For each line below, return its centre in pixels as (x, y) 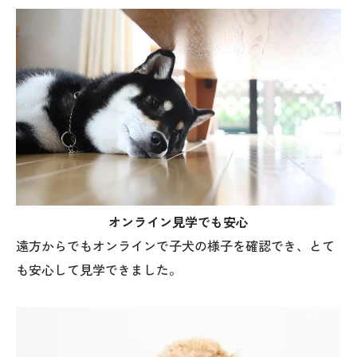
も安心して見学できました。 (99, 270)
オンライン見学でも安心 (178, 222)
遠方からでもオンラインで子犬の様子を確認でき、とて (175, 246)
